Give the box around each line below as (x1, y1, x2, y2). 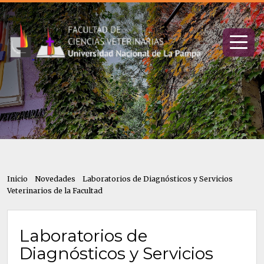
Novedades (35, 174, 75, 183)
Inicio (7, 174, 28, 183)
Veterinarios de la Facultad (7, 186, 103, 195)
